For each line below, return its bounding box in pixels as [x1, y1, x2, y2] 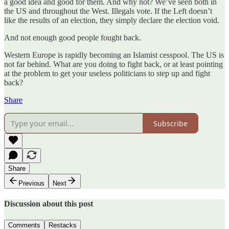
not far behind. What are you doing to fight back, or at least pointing [4, 60, 223, 69]
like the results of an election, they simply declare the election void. [4, 16, 219, 25]
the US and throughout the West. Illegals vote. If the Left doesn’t [4, 7, 212, 16]
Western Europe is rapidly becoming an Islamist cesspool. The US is [4, 51, 224, 60]
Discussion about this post [4, 199, 93, 209]
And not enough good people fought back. [4, 33, 141, 42]
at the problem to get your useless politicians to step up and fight [4, 69, 210, 78]
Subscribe [153, 118, 188, 128]
